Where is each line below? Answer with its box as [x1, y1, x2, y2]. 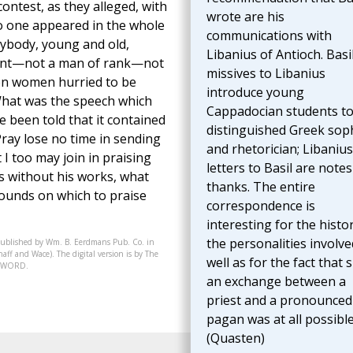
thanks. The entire [206, 178, 315, 196]
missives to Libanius [206, 65, 325, 83]
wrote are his [206, 8, 284, 26]
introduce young [206, 84, 304, 102]
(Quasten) [206, 329, 265, 347]
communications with [206, 27, 332, 45]
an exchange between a [206, 273, 346, 291]
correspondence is [206, 197, 315, 215]
